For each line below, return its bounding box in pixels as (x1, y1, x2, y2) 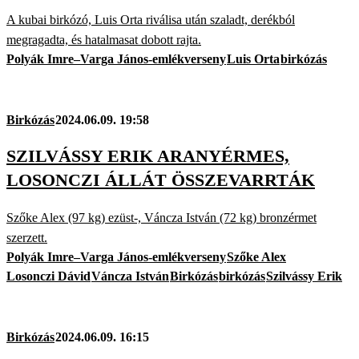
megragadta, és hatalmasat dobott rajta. (6, 33, 201, 47)
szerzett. (6, 230, 47, 244)
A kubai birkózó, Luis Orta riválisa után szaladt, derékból (6, 13, 295, 27)
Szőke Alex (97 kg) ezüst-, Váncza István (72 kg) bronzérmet (6, 210, 317, 224)
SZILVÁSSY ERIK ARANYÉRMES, (6, 146, 289, 167)
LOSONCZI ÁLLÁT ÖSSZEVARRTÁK (6, 170, 315, 191)
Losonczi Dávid (6, 268, 91, 283)
